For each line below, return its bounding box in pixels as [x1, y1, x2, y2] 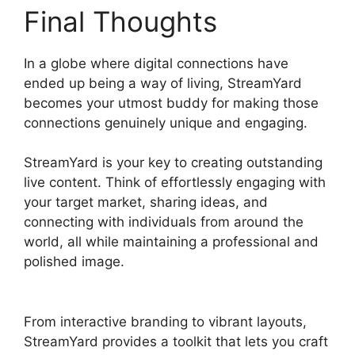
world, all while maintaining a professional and [24, 234, 319, 250]
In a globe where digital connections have [24, 55, 288, 71]
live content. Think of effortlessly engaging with [24, 174, 326, 191]
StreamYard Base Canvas [128, 254, 290, 270]
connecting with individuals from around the [24, 214, 303, 231]
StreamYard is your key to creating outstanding [24, 155, 323, 171]
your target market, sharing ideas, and [24, 194, 268, 211]
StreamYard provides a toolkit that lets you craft [24, 333, 328, 349]
